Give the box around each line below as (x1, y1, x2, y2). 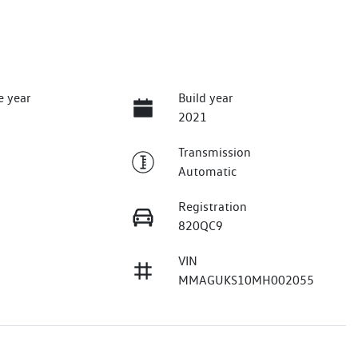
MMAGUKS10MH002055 (177, 272, 314, 288)
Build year (177, 90, 233, 106)
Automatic (177, 164, 237, 180)
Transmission (177, 145, 251, 161)
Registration (177, 199, 247, 215)
